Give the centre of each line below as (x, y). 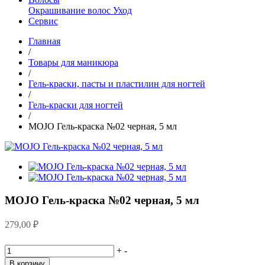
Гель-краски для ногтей (76, 105)
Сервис (43, 21)
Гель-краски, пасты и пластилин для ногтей (117, 84)
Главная (44, 41)
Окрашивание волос (71, 10)
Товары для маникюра (73, 62)
